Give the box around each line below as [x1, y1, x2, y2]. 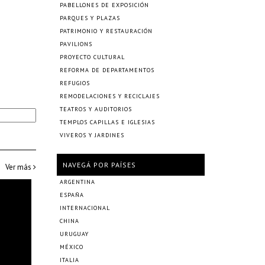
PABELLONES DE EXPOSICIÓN [60, 1, 149, 9]
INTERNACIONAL [60, 204, 110, 212]
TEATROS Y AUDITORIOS [60, 105, 132, 113]
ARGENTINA [60, 178, 95, 186]
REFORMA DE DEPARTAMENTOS [60, 66, 154, 74]
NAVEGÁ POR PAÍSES [63, 160, 136, 169]
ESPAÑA [60, 191, 84, 199]
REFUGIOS [60, 79, 90, 87]
